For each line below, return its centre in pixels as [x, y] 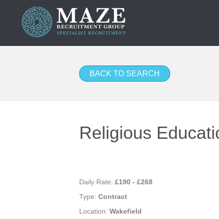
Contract [113, 197]
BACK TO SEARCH [125, 74]
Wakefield [126, 211]
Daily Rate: [97, 182]
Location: [94, 211]
